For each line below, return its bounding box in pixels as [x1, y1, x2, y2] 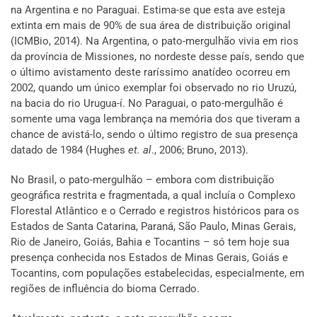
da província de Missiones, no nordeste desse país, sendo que [11, 50, 304, 64]
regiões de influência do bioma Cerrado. [11, 282, 200, 296]
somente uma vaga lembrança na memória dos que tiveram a [11, 113, 300, 126]
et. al [128, 144, 151, 157]
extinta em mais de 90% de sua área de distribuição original [11, 19, 291, 33]
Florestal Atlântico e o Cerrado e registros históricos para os [11, 204, 299, 218]
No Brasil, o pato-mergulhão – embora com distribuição [11, 173, 275, 187]
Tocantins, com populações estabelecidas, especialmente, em [11, 267, 304, 280]
